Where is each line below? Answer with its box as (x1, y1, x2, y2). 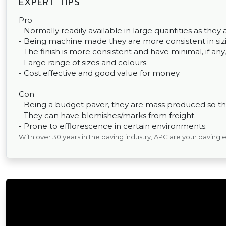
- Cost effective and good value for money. (19, 68, 181, 78)
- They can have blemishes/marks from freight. (19, 110, 196, 120)
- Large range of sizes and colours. (19, 57, 148, 67)
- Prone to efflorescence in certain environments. (19, 121, 207, 131)
